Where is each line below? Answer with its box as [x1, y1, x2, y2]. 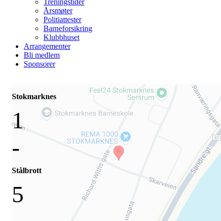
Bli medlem [24, 51, 60, 59]
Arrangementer [24, 42, 71, 50]
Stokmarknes [12, 92, 56, 101]
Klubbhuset [43, 33, 79, 41]
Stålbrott [12, 166, 41, 175]
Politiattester [43, 15, 81, 24]
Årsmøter [43, 6, 73, 15]
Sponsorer [24, 60, 55, 68]
